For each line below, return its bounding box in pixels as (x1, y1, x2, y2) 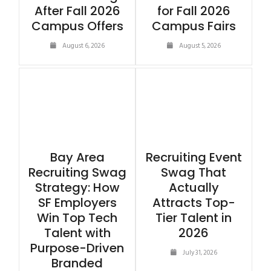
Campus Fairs (151, 18, 236, 35)
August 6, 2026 (62, 41, 105, 52)
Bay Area (50, 148, 105, 166)
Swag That (161, 163, 227, 181)
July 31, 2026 (182, 247, 217, 258)
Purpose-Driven (30, 239, 125, 256)
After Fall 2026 (34, 2, 120, 20)
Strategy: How (34, 178, 120, 196)
